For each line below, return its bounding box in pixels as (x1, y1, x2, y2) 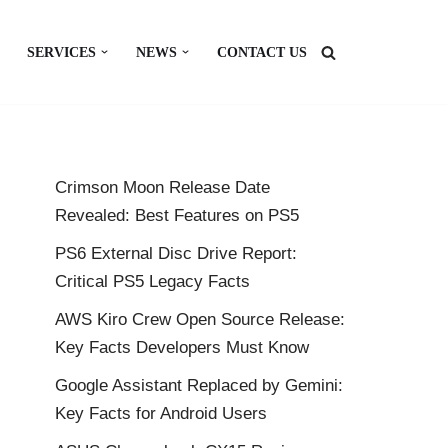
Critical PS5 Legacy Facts (55, 272, 250, 291)
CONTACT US (217, 45, 307, 60)
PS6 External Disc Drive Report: (55, 244, 297, 263)
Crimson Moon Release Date (55, 178, 270, 197)
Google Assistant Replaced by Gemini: (55, 376, 343, 395)
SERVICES (27, 45, 97, 60)
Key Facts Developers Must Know (55, 338, 309, 357)
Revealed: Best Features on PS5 (55, 206, 299, 225)
